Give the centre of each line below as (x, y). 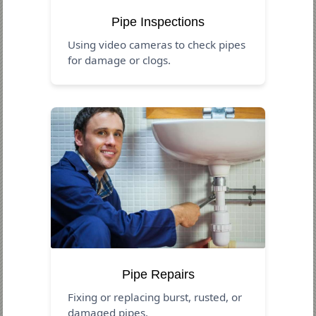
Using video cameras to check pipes (157, 44)
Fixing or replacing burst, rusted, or (155, 297)
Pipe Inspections (158, 22)
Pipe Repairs (158, 274)
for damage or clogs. (120, 60)
